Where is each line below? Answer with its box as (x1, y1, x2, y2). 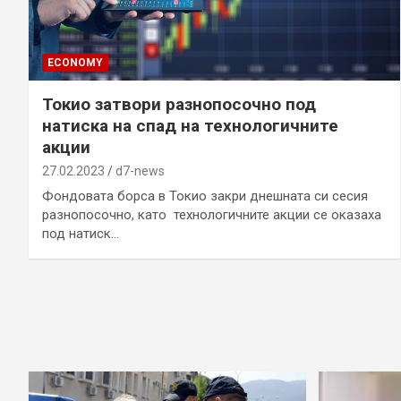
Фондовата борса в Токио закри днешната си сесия (42, 187, 368, 204)
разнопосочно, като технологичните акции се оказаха (42, 206, 381, 223)
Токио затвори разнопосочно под (42, 93, 316, 115)
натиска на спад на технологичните (42, 115, 338, 136)
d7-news (115, 163, 165, 178)
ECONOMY (47, 55, 103, 69)
